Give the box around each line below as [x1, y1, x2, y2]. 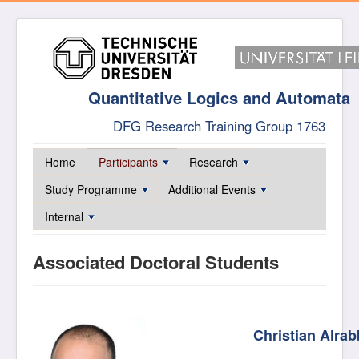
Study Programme [45, 181, 137, 197]
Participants [99, 154, 158, 170]
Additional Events [168, 181, 256, 197]
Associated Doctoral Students [33, 249, 279, 275]
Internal [45, 208, 83, 224]
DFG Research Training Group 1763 [112, 116, 325, 135]
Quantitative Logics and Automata [87, 86, 350, 109]
